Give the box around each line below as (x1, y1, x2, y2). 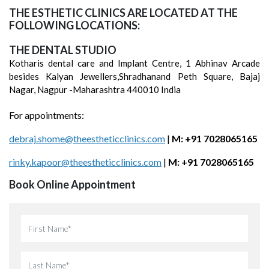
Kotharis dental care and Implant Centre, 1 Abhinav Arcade (9, 58, 260, 68)
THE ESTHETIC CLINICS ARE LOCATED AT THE (9, 6, 238, 19)
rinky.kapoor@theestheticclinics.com (9, 156, 162, 168)
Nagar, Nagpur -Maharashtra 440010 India (9, 84, 181, 95)
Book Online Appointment (9, 178, 136, 191)
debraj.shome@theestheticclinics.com (9, 133, 165, 144)
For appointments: (9, 109, 84, 121)
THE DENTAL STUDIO (9, 43, 116, 56)
